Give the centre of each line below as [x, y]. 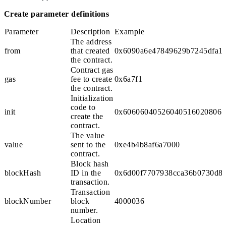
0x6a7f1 [129, 79]
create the [87, 116]
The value [88, 135]
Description [91, 31]
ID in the [86, 173]
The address [91, 41]
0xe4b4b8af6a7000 [147, 144]
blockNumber [28, 201]
